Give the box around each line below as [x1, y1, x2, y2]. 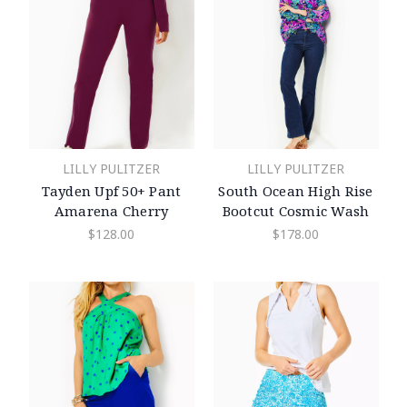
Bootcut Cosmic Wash [222, 201, 370, 220]
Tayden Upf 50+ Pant [41, 181, 182, 200]
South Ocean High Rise [218, 181, 373, 200]
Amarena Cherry [54, 201, 169, 220]
